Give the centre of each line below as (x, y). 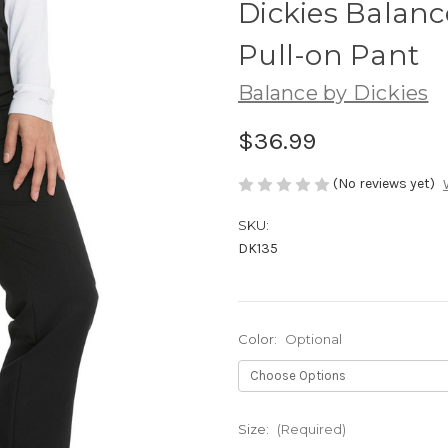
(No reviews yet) (384, 183)
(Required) (311, 429)
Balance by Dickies (333, 92)
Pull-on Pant (328, 54)
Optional (313, 339)
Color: (259, 339)
